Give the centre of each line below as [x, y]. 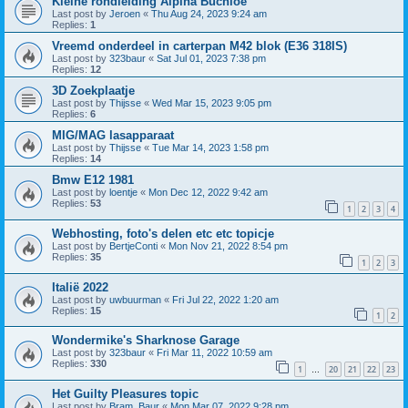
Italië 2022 [80, 287]
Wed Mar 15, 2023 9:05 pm [212, 103]
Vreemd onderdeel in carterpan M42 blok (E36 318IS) [199, 46]
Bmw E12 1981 [93, 180]
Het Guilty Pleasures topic [125, 393]
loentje [123, 193]
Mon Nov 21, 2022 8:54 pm [228, 245]
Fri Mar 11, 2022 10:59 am [214, 353]
